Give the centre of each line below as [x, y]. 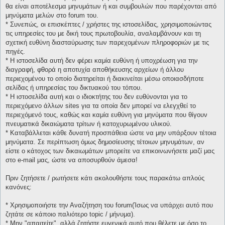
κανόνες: [19, 187]
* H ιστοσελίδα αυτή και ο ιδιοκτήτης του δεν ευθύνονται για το [96, 97]
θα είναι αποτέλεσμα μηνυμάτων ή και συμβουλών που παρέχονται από [111, 7]
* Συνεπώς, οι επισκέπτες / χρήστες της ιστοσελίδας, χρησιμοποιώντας [108, 25]
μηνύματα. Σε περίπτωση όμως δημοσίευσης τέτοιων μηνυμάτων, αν [105, 142]
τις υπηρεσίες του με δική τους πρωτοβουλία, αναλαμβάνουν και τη [103, 34]
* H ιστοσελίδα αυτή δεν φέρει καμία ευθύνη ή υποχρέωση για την [102, 61]
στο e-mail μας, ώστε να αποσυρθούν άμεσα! [72, 160]
